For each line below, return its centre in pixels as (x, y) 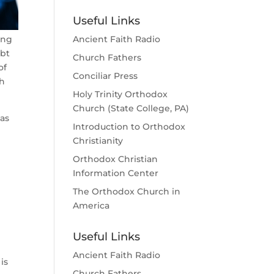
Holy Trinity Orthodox (120, 94)
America (91, 206)
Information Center (116, 173)
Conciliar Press (106, 76)
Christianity (98, 141)
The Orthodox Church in (127, 191)
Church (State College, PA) (131, 108)
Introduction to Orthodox (129, 127)
